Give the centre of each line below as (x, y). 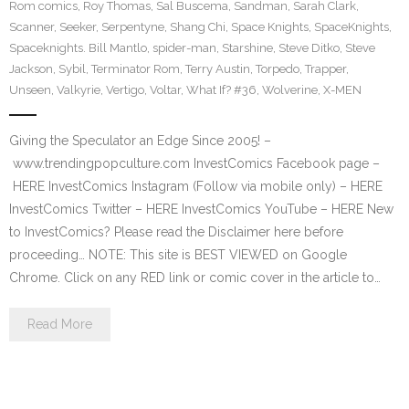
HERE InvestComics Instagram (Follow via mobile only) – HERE (196, 186)
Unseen (30, 90)
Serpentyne (133, 27)
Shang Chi (198, 27)
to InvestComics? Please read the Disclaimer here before (176, 232)
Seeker (78, 27)
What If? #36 (221, 90)
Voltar (165, 90)
